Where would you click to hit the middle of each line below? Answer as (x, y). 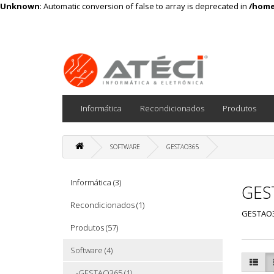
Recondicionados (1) (107, 205)
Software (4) (91, 250)
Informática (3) (96, 182)
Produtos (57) (94, 227)
